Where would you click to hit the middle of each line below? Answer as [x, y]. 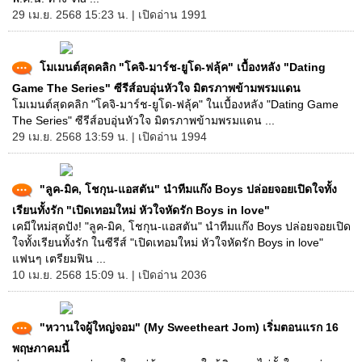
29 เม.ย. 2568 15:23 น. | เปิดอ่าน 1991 [109, 15]
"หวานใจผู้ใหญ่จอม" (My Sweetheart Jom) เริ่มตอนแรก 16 [189, 327]
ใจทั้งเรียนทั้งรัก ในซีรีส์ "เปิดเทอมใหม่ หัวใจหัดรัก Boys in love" [168, 242]
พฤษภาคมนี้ [41, 348]
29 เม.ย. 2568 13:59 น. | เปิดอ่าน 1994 [109, 137]
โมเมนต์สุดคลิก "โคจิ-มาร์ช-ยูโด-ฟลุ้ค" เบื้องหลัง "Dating [183, 67]
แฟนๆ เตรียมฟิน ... [59, 259]
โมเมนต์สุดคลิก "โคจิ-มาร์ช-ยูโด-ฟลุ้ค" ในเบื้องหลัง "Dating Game [175, 104]
